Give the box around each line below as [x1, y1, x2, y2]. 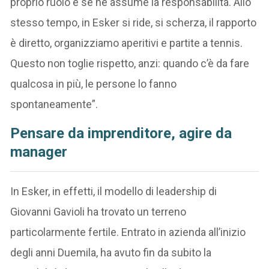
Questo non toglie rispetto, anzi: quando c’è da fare [10, 56, 250, 70]
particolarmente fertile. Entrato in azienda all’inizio [10, 225, 246, 238]
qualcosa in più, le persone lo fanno [10, 77, 177, 90]
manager [10, 143, 68, 160]
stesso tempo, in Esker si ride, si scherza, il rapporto [10, 16, 257, 29]
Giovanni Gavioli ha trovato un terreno [10, 205, 187, 218]
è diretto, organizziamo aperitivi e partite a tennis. [10, 36, 243, 49]
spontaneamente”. [10, 97, 98, 110]
